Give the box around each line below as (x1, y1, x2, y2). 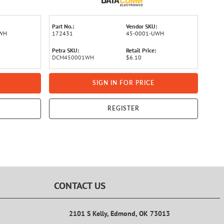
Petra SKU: (52, 46, 79, 54)
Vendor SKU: (126, 22, 157, 30)
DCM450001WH (52, 53, 94, 61)
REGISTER (107, 105, 139, 111)
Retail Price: (126, 46, 156, 54)
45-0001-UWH (126, 29, 164, 37)
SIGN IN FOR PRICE (92, 80, 154, 86)
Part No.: (52, 22, 74, 30)
